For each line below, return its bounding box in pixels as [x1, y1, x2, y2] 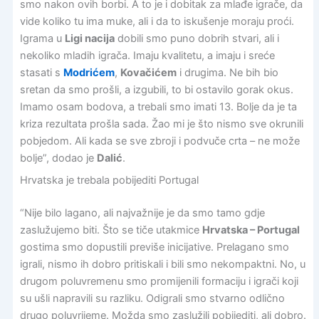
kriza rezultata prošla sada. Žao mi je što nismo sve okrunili [19, 117, 303, 131]
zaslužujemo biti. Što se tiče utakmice [19, 224, 202, 237]
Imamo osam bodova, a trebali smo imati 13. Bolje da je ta [19, 100, 297, 114]
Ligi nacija [64, 32, 115, 46]
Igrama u [19, 32, 65, 46]
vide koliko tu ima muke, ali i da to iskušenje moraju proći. [19, 15, 294, 28]
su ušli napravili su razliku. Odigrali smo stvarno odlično [19, 292, 285, 305]
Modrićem [63, 66, 115, 80]
